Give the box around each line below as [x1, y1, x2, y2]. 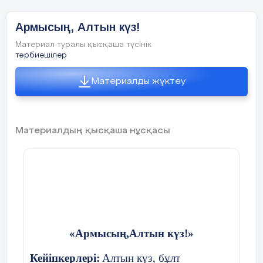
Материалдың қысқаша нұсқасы [15, 126, 170, 136]
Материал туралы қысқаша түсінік [15, 41, 151, 49]
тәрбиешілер [15, 52, 67, 59]
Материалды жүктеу [92, 77, 186, 86]
